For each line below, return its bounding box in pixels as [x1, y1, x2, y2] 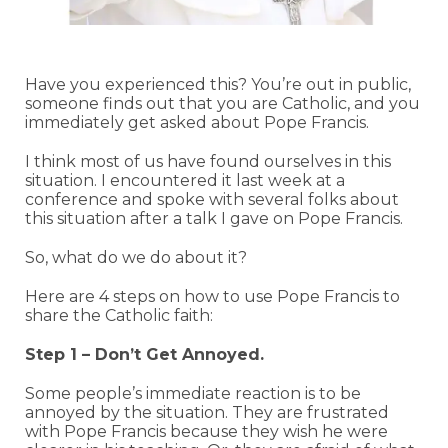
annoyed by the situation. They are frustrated [25, 402, 389, 422]
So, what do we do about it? [25, 247, 247, 267]
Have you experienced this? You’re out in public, [25, 74, 411, 94]
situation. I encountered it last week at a [25, 170, 345, 190]
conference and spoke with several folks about [25, 189, 399, 209]
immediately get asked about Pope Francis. [25, 112, 369, 132]
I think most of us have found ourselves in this [25, 151, 391, 171]
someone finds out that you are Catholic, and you [25, 93, 420, 113]
